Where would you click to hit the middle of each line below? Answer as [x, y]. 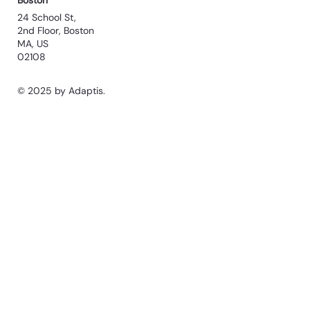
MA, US [33, 44]
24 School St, [48, 18]
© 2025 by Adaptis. [62, 91]
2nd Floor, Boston [56, 31]
